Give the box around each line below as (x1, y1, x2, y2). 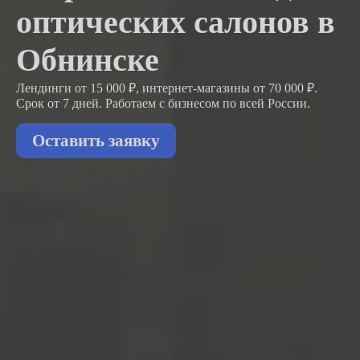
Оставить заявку (32, 130, 160, 149)
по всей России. (223, 96, 310, 110)
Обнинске (16, 41, 159, 78)
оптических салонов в (16, 3, 335, 40)
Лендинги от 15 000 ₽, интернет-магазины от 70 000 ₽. (16, 80, 317, 95)
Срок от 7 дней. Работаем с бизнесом (16, 96, 223, 110)
